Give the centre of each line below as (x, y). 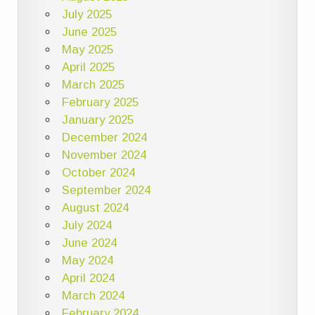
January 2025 (97, 120)
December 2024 (104, 137)
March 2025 (93, 84)
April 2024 (88, 278)
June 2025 (89, 32)
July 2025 (86, 14)
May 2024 (87, 260)
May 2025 (87, 49)
